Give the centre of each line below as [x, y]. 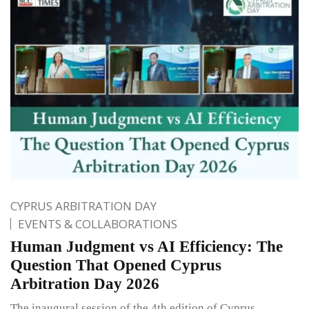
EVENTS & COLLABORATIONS [98, 223]
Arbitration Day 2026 [85, 283]
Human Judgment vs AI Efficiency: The [147, 246]
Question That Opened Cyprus [116, 265]
